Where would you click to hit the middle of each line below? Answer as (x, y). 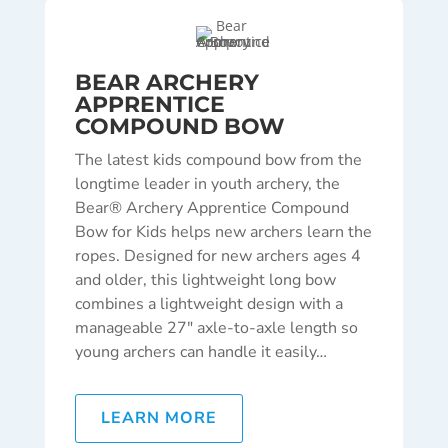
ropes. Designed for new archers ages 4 (217, 256)
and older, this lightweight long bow (205, 280)
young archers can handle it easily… (200, 352)
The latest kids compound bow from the (218, 160)
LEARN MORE (158, 418)
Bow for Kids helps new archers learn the (223, 232)
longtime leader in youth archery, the (207, 184)
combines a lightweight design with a (208, 304)
